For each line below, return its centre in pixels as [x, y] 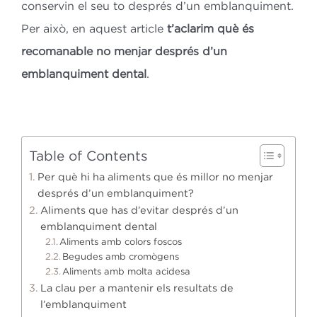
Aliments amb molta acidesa [127, 271]
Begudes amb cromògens [121, 257]
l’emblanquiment [83, 304]
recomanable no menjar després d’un [124, 51]
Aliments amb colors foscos [121, 242]
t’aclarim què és [210, 29]
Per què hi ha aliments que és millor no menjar [155, 177]
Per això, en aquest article [94, 29]
